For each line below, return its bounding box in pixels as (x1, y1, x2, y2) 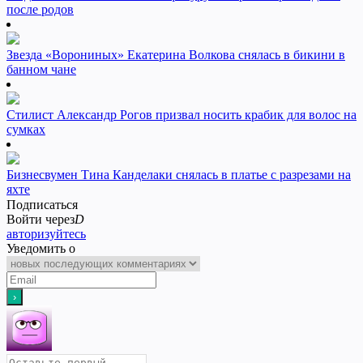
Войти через (6, 212, 75, 227)
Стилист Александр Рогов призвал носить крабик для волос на (6, 108, 357, 122)
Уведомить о (6, 241, 75, 256)
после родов (6, 2, 74, 17)
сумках (6, 122, 45, 137)
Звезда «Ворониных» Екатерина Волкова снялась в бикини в (6, 48, 345, 62)
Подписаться (6, 198, 78, 212)
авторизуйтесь (6, 227, 86, 241)
